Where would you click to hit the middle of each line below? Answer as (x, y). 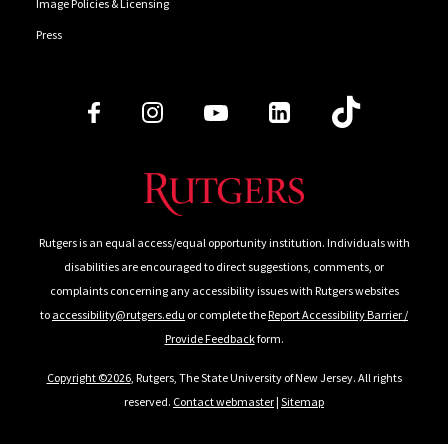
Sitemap (302, 402)
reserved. (148, 402)
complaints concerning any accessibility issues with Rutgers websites (224, 291)
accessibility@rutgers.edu (118, 315)
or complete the (226, 315)
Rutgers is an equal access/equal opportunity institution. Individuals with (224, 243)
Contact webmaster (223, 402)
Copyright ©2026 (88, 378)
